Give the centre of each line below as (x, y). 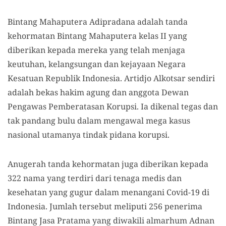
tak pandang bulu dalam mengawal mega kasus (99, 121)
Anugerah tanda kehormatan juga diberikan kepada (108, 164)
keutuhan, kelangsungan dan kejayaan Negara (97, 64)
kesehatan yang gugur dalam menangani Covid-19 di (108, 192)
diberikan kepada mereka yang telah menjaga (96, 50)
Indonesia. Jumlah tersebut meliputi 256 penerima (105, 206)
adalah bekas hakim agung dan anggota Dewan (98, 92)
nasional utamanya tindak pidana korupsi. (89, 135)
